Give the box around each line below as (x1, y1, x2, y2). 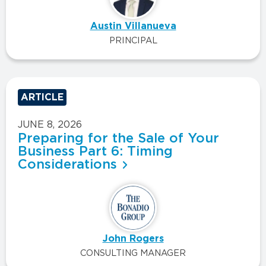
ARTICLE (21, 93, 64, 103)
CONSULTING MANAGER (80, 249, 186, 258)
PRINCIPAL (109, 36, 157, 46)
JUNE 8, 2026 (18, 120, 82, 130)
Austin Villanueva (90, 21, 176, 31)
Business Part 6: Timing (18, 145, 173, 159)
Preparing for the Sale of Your (18, 132, 219, 145)
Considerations (18, 158, 117, 172)
